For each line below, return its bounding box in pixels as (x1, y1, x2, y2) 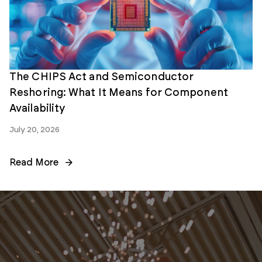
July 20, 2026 (9, 125, 60, 134)
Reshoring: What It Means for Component (9, 87, 228, 98)
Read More (9, 157, 58, 167)
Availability (9, 103, 65, 114)
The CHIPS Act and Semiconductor (9, 71, 194, 82)
